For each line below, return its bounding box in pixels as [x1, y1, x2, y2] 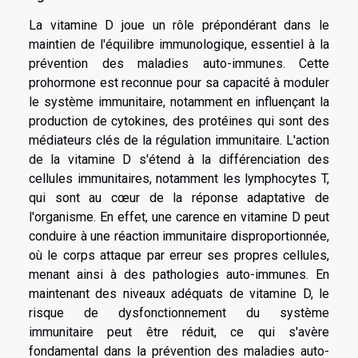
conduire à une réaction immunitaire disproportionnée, [29, 228, 329, 244]
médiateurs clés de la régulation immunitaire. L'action [29, 132, 329, 148]
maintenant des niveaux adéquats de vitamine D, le [29, 285, 329, 301]
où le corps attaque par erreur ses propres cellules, [29, 247, 329, 263]
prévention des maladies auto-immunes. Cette [29, 55, 329, 71]
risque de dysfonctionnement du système [29, 304, 329, 320]
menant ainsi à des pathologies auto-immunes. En [29, 266, 329, 282]
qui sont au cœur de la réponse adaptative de [29, 189, 329, 205]
